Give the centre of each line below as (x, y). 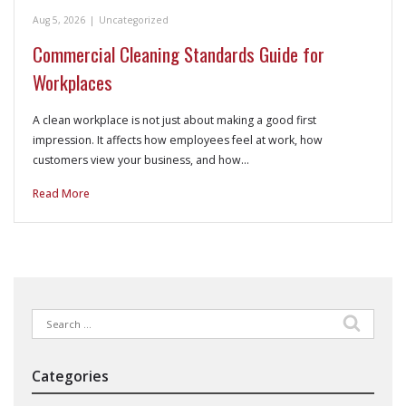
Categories (70, 376)
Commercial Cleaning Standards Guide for (179, 53)
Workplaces (72, 82)
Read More (61, 193)
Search (51, 317)
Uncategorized (134, 19)
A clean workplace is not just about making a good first (174, 120)
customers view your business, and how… (141, 159)
